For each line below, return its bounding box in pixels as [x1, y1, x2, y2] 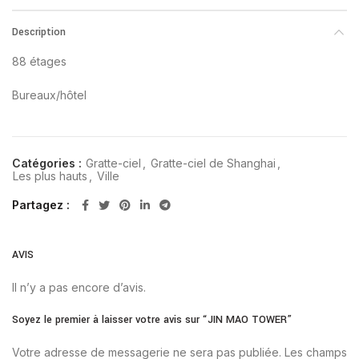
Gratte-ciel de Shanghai [151, 156, 276, 171]
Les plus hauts [13, 169, 87, 184]
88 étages [12, 54, 67, 69]
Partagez [12, 198, 67, 212]
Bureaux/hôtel [12, 88, 87, 103]
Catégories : [12, 156, 85, 171]
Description [12, 25, 66, 40]
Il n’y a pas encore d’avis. [12, 280, 146, 295]
